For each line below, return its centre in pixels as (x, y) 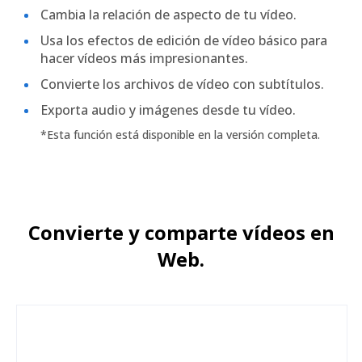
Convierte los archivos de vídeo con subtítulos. (182, 84)
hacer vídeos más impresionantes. (144, 58)
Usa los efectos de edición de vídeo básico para (184, 40)
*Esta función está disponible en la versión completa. (180, 135)
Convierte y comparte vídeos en (181, 232)
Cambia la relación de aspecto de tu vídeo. (168, 15)
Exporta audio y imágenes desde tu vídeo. (168, 110)
